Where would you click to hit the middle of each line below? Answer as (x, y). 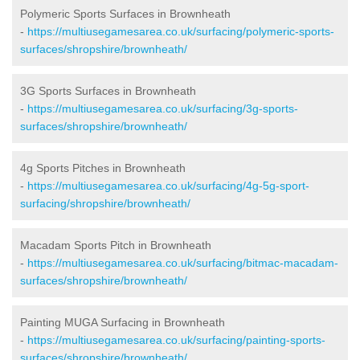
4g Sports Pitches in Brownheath (103, 168)
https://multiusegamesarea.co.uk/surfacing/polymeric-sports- (181, 31)
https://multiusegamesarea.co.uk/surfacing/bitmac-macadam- (183, 262)
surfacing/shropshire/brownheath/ (105, 203)
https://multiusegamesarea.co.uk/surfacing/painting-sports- (176, 340)
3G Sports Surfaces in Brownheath (108, 90)
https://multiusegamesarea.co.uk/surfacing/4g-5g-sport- (168, 185)
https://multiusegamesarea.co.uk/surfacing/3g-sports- (163, 108)
